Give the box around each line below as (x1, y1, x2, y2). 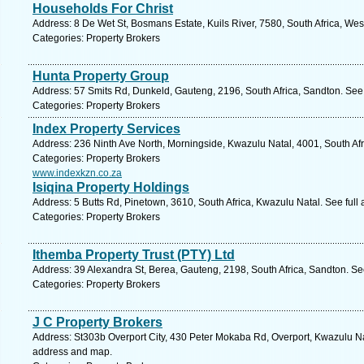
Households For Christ (32, 2, 173, 15)
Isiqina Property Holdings (32, 180, 189, 194)
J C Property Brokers (32, 315, 162, 329)
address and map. (32, 346, 112, 357)
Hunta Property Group (32, 69, 169, 83)
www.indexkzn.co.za (32, 167, 122, 179)
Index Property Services (32, 122, 180, 136)
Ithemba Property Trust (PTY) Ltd (32, 248, 235, 262)
